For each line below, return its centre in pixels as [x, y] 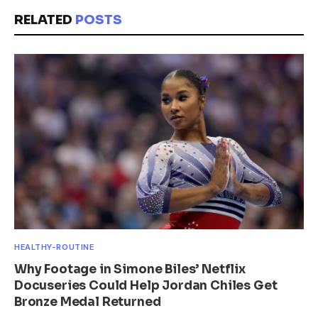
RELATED [45, 20]
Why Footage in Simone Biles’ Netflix [130, 270]
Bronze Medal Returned [88, 302]
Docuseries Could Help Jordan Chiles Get [146, 286]
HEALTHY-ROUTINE [54, 247]
